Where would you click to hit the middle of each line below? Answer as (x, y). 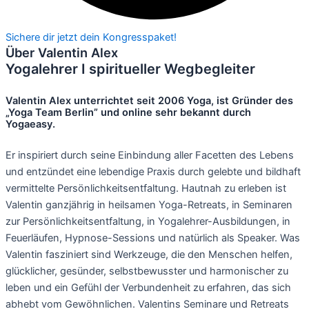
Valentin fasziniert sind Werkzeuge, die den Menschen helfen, (149, 255)
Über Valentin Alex (62, 53)
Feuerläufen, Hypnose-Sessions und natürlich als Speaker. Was (153, 238)
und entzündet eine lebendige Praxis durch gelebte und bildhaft (153, 172)
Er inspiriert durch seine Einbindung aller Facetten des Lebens (150, 156)
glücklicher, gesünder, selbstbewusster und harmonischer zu (147, 271)
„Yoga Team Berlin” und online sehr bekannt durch (128, 112)
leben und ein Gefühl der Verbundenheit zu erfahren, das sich (148, 288)
